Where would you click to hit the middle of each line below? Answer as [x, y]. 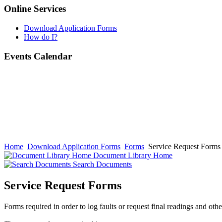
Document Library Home [132, 156]
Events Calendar [38, 56]
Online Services [35, 9]
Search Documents [101, 165]
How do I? [41, 37]
